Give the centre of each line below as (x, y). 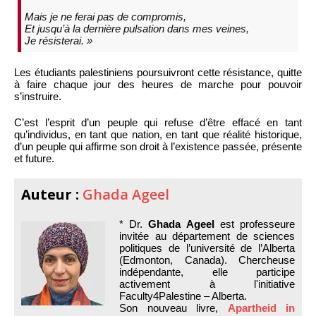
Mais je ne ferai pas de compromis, (105, 17)
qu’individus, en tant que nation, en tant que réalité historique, (158, 134)
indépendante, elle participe (207, 272)
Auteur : (52, 194)
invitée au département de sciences (207, 236)
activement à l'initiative (207, 284)
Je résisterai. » (59, 41)
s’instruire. (38, 96)
